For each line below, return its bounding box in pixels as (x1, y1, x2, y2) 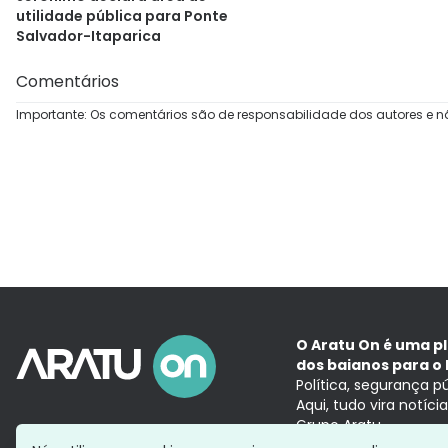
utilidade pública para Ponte (16, 6, 228, 27)
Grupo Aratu (296, 415, 381, 435)
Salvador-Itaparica (16, 26, 161, 47)
